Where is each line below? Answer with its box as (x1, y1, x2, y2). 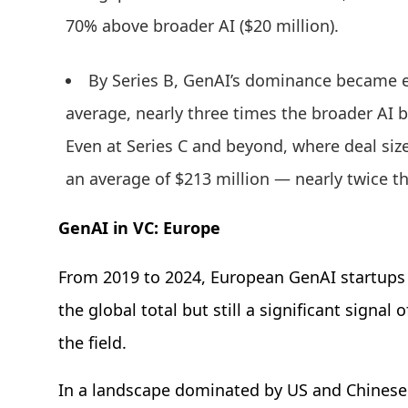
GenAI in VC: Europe (58, 217, 220, 240)
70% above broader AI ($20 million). (66, 15, 343, 37)
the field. (58, 331, 127, 354)
